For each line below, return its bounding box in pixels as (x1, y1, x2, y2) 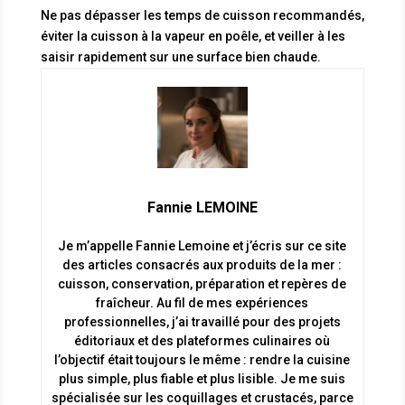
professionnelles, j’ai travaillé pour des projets (63, 315, 341, 329)
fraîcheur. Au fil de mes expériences (96, 296, 309, 310)
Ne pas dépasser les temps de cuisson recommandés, (40, 8, 364, 24)
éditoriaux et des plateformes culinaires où (74, 334, 331, 348)
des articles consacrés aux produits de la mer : (62, 258, 343, 272)
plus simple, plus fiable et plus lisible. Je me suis (59, 372, 346, 386)
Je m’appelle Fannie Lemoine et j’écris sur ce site (58, 239, 347, 253)
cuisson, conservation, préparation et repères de (58, 277, 347, 291)
